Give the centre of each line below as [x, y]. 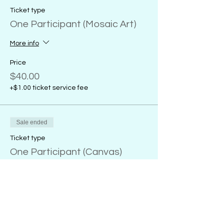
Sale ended [32, 122]
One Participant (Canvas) [66, 152]
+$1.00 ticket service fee [49, 88]
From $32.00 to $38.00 [59, 204]
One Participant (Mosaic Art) [73, 24]
